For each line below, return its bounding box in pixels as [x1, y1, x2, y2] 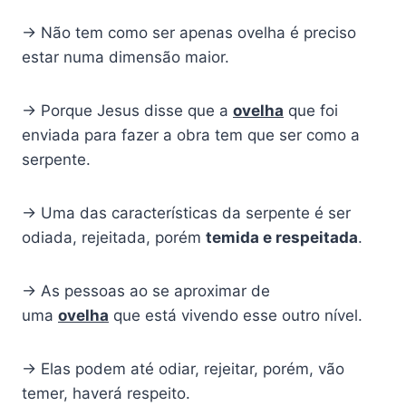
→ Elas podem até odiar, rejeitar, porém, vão [22, 360, 344, 379]
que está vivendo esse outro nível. [109, 306, 362, 325]
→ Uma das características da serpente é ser [22, 204, 351, 223]
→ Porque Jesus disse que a [22, 101, 233, 121]
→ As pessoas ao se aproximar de [22, 282, 270, 301]
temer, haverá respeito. [22, 384, 190, 403]
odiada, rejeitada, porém [22, 228, 206, 247]
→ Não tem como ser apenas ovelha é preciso [22, 24, 356, 43]
